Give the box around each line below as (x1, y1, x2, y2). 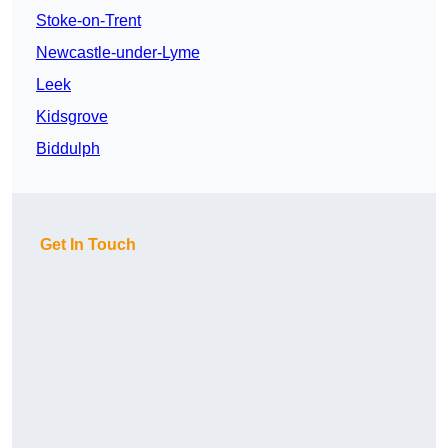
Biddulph (36, 140, 100, 158)
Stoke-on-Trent (36, 12, 141, 30)
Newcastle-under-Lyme (36, 44, 200, 62)
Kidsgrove (36, 108, 108, 126)
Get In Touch (40, 236, 136, 254)
